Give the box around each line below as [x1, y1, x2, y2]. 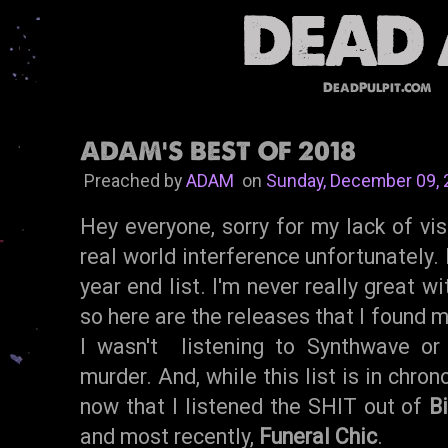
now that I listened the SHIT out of [80, 394, 430, 420]
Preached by [80, 170, 186, 191]
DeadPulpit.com [323, 78, 432, 96]
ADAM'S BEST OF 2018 [80, 134, 356, 167]
